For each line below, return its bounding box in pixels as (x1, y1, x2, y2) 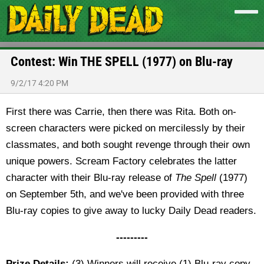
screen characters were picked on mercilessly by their (6, 123, 245, 134)
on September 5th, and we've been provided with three (6, 189, 244, 200)
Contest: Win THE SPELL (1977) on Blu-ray (11, 54, 233, 69)
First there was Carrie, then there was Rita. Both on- (6, 106, 236, 117)
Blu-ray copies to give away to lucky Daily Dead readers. (6, 205, 256, 216)
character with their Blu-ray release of (6, 172, 175, 183)
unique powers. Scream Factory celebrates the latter (6, 156, 237, 167)
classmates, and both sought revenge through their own (6, 139, 250, 150)
